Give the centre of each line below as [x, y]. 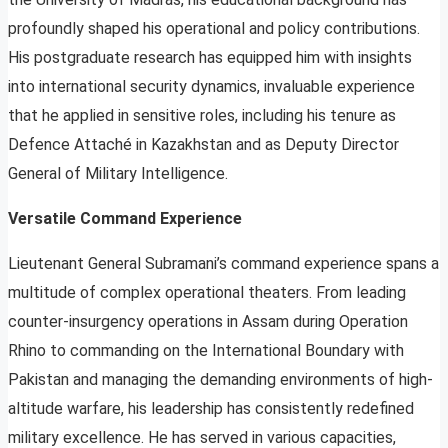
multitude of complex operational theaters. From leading [207, 293]
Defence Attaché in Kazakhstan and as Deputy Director [203, 145]
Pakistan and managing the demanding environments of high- [220, 380]
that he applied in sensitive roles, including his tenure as [202, 116]
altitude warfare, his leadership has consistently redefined [211, 409]
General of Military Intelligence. [118, 174]
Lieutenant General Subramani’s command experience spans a [223, 264]
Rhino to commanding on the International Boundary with [206, 351]
